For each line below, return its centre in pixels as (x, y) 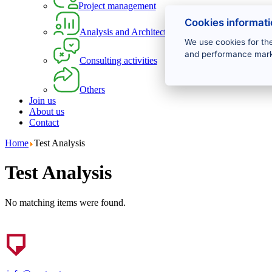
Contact (44, 122)
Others (92, 89)
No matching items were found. (65, 202)
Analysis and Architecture (129, 32)
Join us (42, 100)
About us (47, 111)
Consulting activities (118, 60)
